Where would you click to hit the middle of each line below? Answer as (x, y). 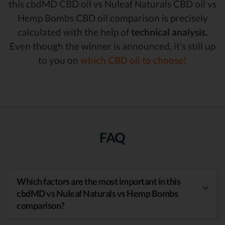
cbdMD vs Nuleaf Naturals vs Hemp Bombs (97, 194)
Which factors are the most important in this (98, 182)
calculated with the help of (74, 32)
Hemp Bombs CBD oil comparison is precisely (113, 18)
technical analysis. (169, 32)
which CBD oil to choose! (134, 60)
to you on (59, 60)
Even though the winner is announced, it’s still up (113, 46)
